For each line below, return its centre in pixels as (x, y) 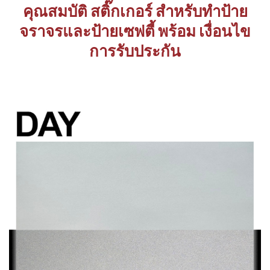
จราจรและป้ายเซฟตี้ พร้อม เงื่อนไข (135, 31)
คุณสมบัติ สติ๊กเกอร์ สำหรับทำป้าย (135, 11)
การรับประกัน (135, 51)
